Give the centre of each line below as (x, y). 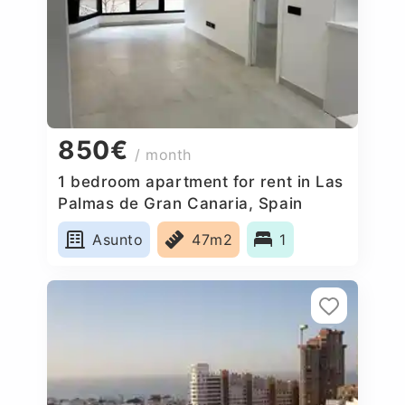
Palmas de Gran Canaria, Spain (180, 203)
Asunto (118, 239)
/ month (163, 155)
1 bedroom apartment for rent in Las (201, 181)
